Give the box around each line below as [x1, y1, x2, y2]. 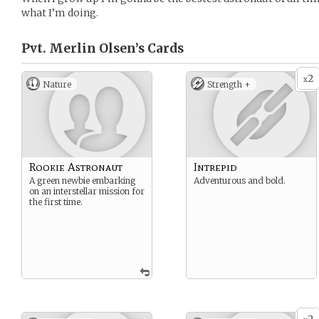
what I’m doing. [21, 6, 98, 19]
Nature [43, 79, 71, 90]
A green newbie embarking [29, 175, 135, 186]
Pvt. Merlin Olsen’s [21, 41, 145, 56]
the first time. [29, 197, 83, 207]
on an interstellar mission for [29, 186, 145, 197]
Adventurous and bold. [194, 175, 286, 186]
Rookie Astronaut [29, 160, 122, 174]
